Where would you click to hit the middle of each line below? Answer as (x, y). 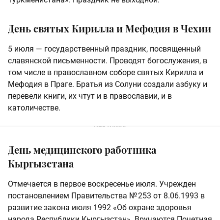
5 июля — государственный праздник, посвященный (104, 49)
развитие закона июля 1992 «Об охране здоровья (100, 208)
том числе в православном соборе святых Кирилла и (106, 73)
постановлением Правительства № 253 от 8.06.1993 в (106, 196)
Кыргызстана (41, 164)
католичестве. (34, 108)
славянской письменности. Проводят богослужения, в (108, 61)
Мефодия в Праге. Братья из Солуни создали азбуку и (108, 84)
